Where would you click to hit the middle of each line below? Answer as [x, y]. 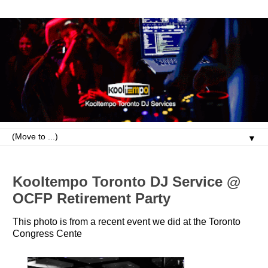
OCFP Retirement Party [92, 198]
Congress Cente [47, 234]
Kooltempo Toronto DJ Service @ [127, 181]
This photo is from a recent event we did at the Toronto [127, 222]
